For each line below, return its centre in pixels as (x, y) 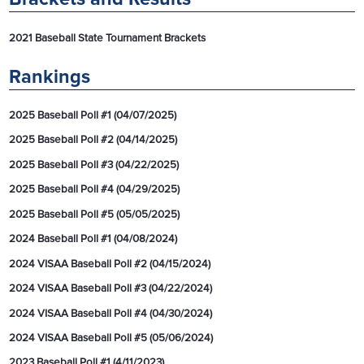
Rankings (50, 76)
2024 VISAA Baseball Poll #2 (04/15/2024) (110, 264)
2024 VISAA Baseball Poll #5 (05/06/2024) (111, 338)
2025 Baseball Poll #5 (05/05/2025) (95, 214)
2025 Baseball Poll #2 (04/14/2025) (93, 140)
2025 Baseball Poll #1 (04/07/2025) (93, 116)
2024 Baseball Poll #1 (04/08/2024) (93, 239)
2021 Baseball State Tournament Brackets (108, 38)
